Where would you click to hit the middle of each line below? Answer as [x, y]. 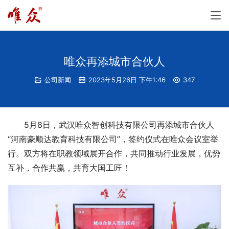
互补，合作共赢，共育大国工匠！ [69, 168]
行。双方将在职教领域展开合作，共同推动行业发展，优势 [114, 153]
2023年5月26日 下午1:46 [126, 80]
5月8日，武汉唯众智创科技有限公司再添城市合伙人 [119, 125]
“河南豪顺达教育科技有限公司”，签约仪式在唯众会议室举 [113, 139]
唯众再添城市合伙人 [114, 61]
